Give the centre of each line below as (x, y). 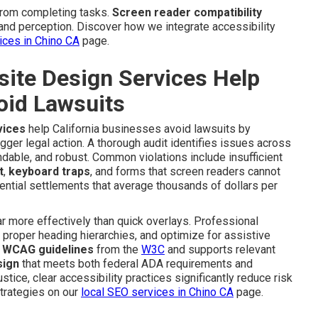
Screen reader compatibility (187, 13)
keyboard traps (49, 172)
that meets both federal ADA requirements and (136, 264)
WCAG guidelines (48, 250)
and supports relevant (220, 250)
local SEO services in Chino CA (157, 292)
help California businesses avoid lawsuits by (138, 129)
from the (117, 250)
